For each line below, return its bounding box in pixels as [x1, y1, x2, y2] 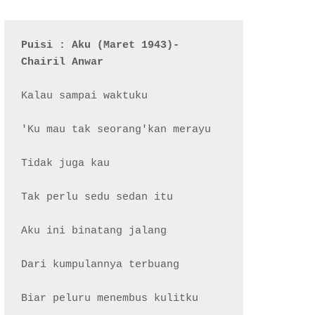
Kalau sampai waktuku [21, 90, 148, 102]
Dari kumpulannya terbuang [21, 259, 180, 271]
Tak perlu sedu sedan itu [21, 191, 174, 203]
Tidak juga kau [21, 157, 110, 169]
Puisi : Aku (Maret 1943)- [21, 39, 180, 51]
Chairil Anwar [21, 56, 104, 68]
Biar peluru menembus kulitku [21, 292, 199, 304]
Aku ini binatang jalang [21, 225, 167, 237]
